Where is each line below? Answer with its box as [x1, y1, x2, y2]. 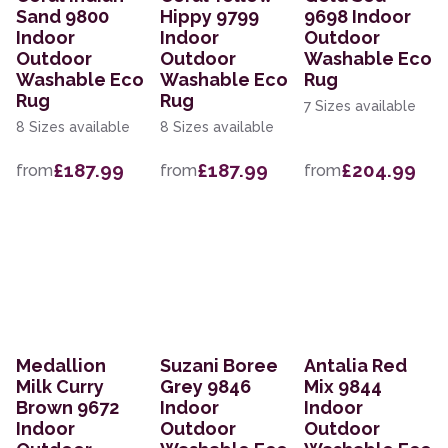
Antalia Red [304, 355, 407, 377]
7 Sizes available [304, 98, 416, 115]
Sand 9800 [16, 6, 109, 28]
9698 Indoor [304, 6, 411, 28]
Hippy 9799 [160, 6, 259, 28]
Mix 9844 [304, 376, 382, 398]
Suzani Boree [160, 355, 278, 377]
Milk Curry [16, 376, 104, 398]
